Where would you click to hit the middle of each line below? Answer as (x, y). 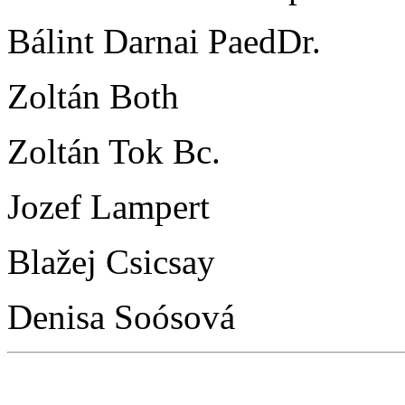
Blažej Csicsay (111, 261)
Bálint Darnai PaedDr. (169, 41)
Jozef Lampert (108, 206)
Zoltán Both (93, 96)
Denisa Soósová (121, 316)
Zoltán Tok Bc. (114, 151)
